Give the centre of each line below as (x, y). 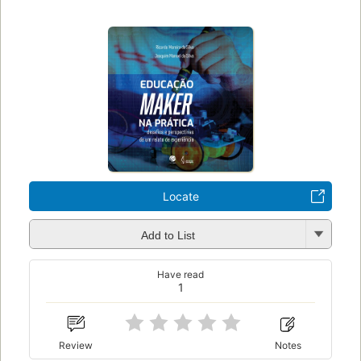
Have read (180, 275)
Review (76, 345)
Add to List (168, 235)
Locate (180, 197)
